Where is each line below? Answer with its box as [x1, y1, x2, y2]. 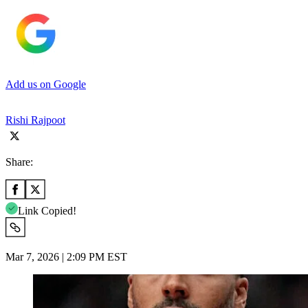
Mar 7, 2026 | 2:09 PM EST [5, 250, 127, 263]
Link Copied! [18, 204, 76, 217]
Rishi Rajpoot [5, 113, 65, 126]
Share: [5, 155, 33, 168]
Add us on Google [5, 78, 86, 90]
